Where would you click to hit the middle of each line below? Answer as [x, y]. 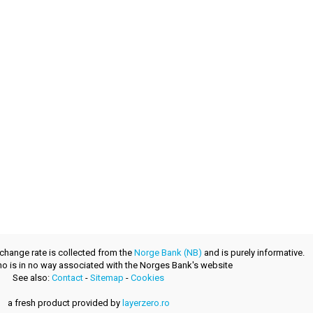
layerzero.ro [146, 303]
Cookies [147, 278]
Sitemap [107, 278]
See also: [32, 278]
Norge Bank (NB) [168, 253]
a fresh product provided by [65, 303]
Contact [67, 278]
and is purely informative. [253, 253]
